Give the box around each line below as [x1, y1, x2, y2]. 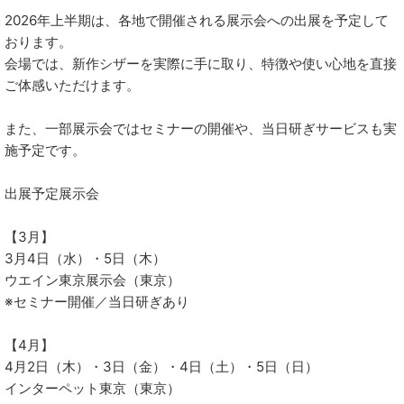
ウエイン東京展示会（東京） [5, 271, 180, 289]
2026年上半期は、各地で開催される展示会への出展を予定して [5, 12, 389, 29]
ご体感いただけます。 [5, 77, 140, 94]
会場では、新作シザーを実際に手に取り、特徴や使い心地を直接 [5, 55, 397, 72]
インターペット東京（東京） [5, 380, 180, 397]
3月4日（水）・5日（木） [5, 250, 166, 267]
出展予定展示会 [5, 185, 99, 202]
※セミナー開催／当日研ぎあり [5, 293, 189, 310]
